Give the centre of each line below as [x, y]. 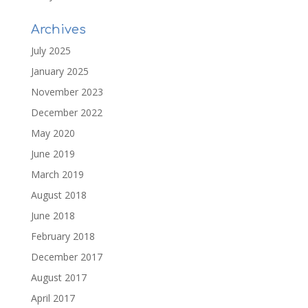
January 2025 [59, 71]
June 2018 [53, 216]
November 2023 [67, 92]
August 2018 [58, 195]
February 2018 [63, 236]
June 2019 [53, 154]
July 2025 [51, 51]
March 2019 [57, 174]
